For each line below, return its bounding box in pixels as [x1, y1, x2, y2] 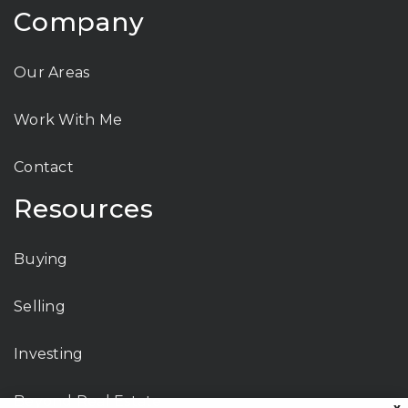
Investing [14, 344, 84, 362]
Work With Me [14, 110, 122, 128]
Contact [14, 158, 74, 176]
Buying [14, 250, 68, 268]
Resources [14, 192, 154, 224]
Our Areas [14, 63, 90, 81]
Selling [14, 297, 66, 315]
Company [14, 5, 145, 37]
